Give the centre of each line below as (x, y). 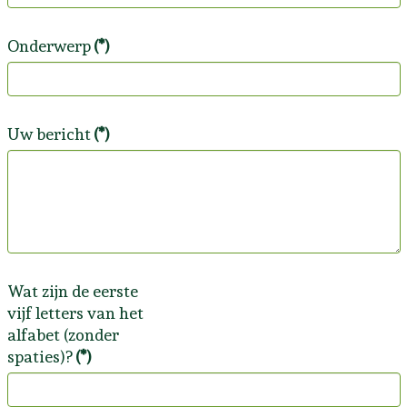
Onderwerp (49, 46)
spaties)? (40, 357)
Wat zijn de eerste (72, 291)
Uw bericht (49, 134)
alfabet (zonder (63, 335)
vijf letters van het (75, 313)
